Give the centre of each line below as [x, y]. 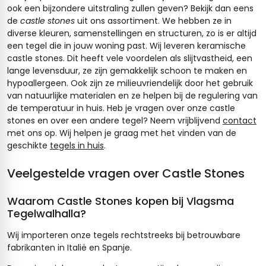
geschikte [28, 145]
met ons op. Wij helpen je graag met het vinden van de [122, 133]
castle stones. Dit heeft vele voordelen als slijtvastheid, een [130, 58]
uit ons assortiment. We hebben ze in [153, 20]
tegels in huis [77, 145]
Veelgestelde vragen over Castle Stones [126, 173]
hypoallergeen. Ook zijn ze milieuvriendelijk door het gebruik [130, 83]
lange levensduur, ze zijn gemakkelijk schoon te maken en [127, 70]
